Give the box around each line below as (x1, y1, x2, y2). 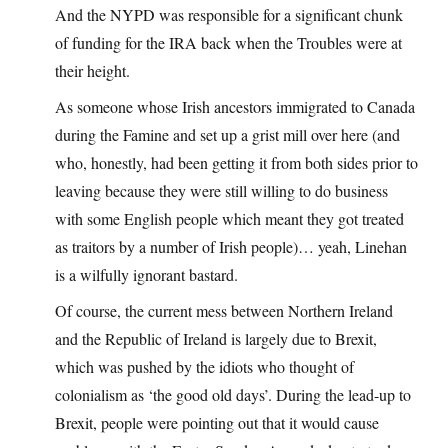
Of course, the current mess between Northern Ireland (55, 300, 393, 322)
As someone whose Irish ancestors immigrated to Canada (55, 96, 415, 118)
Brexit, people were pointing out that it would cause (55, 412, 379, 434)
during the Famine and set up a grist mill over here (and (55, 124, 400, 146)
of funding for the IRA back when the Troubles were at (55, 32, 402, 54)
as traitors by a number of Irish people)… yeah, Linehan (55, 236, 407, 258)
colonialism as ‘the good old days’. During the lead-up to (55, 384, 411, 406)
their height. (55, 60, 130, 82)
